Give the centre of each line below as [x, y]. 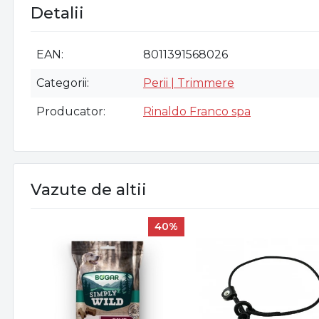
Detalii [57, 14]
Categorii [62, 83]
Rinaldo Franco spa [197, 112]
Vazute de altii [89, 190]
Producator [70, 112]
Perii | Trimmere [189, 83]
